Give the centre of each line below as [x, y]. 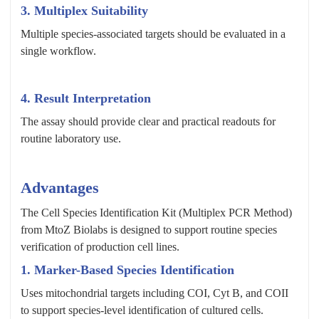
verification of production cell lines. [100, 247]
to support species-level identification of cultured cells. [142, 310]
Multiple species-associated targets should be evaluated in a [153, 34]
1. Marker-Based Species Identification [127, 270]
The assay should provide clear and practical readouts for [148, 122]
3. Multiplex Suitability [84, 11]
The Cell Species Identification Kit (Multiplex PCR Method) [156, 213]
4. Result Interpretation [86, 99]
